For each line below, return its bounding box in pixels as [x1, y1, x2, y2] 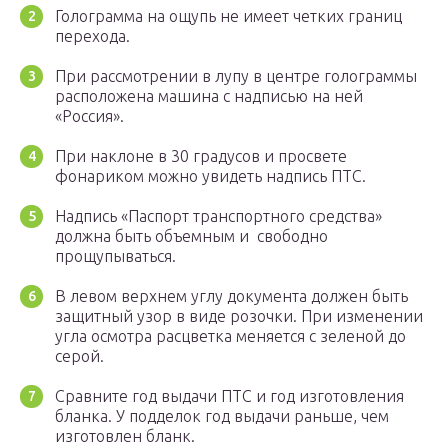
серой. [55, 347, 104, 366]
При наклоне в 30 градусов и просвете [55, 147, 347, 166]
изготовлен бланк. [55, 427, 195, 446]
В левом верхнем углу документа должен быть [55, 287, 408, 306]
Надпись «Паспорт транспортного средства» [55, 207, 382, 226]
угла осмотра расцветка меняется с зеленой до [55, 327, 406, 346]
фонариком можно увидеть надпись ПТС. [55, 167, 366, 186]
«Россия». [55, 107, 124, 126]
